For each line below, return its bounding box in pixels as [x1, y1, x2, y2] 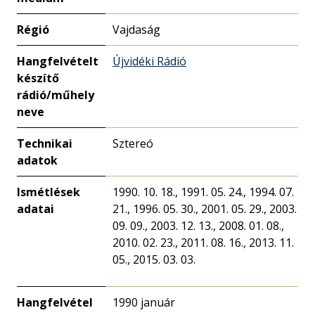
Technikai [17, 136, 72, 151]
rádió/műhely [17, 87, 94, 103]
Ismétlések [17, 184, 80, 200]
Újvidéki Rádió [112, 53, 186, 69]
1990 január [112, 295, 175, 310]
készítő [17, 70, 59, 86]
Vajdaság [112, 22, 160, 37]
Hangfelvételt [17, 53, 98, 69]
